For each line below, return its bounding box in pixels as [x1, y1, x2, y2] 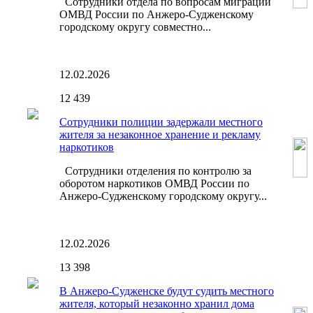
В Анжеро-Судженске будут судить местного [59, 285, 274, 298]
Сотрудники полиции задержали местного [59, 116, 263, 129]
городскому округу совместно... [59, 21, 211, 34]
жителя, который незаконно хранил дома [59, 298, 254, 310]
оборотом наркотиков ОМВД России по [59, 177, 249, 190]
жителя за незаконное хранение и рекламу [59, 129, 261, 141]
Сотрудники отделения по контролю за [59, 165, 252, 177]
